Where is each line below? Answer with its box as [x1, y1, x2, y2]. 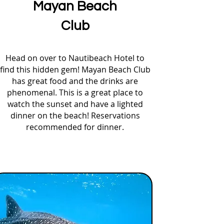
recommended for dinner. [26, 121, 124, 132]
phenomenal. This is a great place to [7, 87, 143, 98]
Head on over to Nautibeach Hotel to [5, 52, 144, 63]
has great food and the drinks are [12, 75, 138, 86]
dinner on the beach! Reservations [10, 110, 140, 121]
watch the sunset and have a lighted [7, 98, 143, 109]
